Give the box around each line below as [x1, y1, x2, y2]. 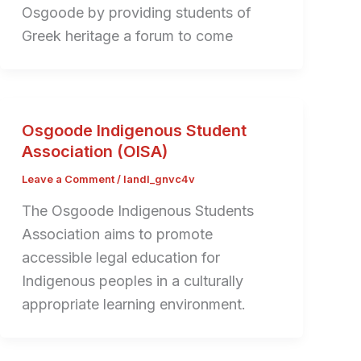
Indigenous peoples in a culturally [21, 272, 243, 289]
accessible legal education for [21, 248, 220, 266]
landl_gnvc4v [122, 172, 195, 186]
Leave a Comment [21, 172, 114, 186]
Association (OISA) [21, 142, 168, 162]
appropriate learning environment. [21, 295, 246, 313]
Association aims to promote [21, 225, 213, 243]
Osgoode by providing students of [21, 4, 251, 22]
